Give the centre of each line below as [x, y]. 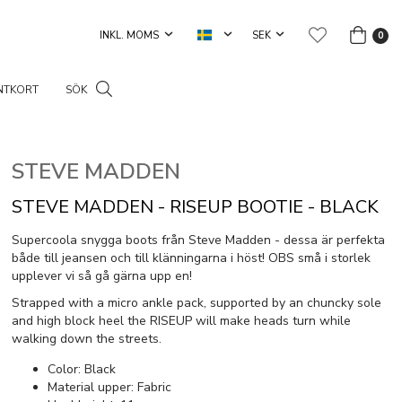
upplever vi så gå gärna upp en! [101, 276]
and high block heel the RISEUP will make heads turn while [181, 321]
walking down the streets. [86, 339]
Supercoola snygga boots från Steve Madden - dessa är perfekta [198, 240]
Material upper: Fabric [109, 387]
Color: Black [83, 369]
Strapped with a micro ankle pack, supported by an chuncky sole [196, 303]
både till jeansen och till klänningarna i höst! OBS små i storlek [191, 258]
